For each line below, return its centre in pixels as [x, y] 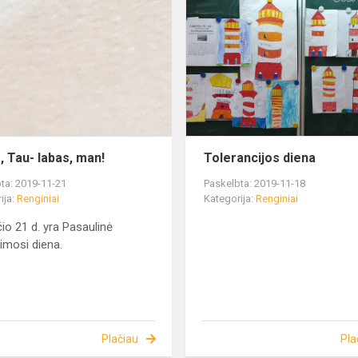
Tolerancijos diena [260, 158]
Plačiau [119, 339]
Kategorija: [230, 199]
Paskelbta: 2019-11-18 [255, 184]
